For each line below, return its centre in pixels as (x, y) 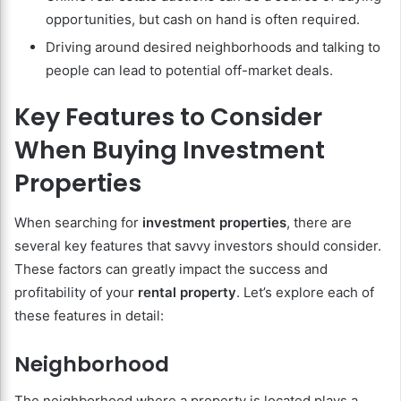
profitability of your (76, 293)
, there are (319, 223)
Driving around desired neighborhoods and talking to (213, 47)
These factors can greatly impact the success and (171, 269)
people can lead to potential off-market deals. (189, 70)
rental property (187, 293)
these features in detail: (89, 316)
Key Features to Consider (168, 116)
